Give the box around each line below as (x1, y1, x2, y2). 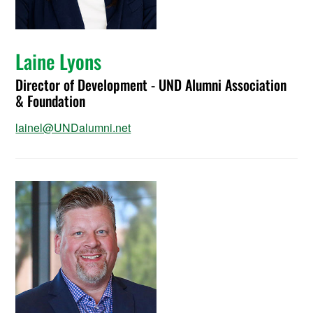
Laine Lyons (15, 46, 102, 75)
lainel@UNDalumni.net (15, 119, 131, 136)
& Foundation (15, 89, 86, 111)
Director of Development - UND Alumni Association (15, 73, 287, 95)
